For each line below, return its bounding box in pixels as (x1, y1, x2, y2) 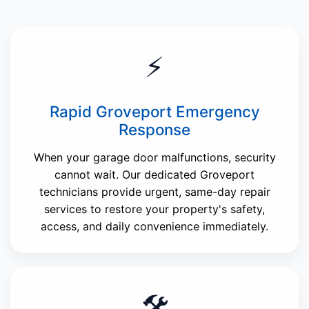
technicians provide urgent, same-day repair (39, 185, 270, 199)
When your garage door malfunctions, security (33, 150, 276, 165)
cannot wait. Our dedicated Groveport (54, 168, 255, 182)
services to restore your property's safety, (44, 202, 265, 217)
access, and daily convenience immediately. (41, 219, 268, 234)
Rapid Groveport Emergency (49, 102, 260, 121)
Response (119, 120, 190, 139)
